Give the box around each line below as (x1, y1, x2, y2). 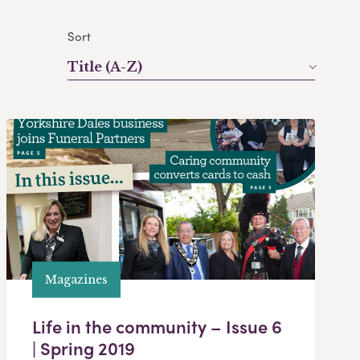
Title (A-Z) (67, 59, 142, 76)
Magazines (45, 272, 108, 287)
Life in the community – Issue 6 (32, 313, 282, 340)
